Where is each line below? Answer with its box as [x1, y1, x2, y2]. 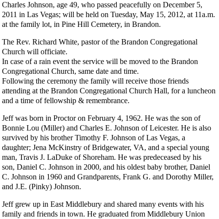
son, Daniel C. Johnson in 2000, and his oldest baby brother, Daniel [2, 162, 210, 171]
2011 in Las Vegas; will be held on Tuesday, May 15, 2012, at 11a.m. [2, 10, 215, 19]
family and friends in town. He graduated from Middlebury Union [2, 209, 205, 218]
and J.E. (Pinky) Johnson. [2, 182, 81, 191]
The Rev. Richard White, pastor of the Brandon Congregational [2, 37, 197, 46]
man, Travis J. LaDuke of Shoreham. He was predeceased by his [2, 153, 201, 161]
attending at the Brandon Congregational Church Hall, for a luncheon [2, 86, 216, 95]
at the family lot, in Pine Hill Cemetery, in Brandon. [2, 20, 161, 28]
